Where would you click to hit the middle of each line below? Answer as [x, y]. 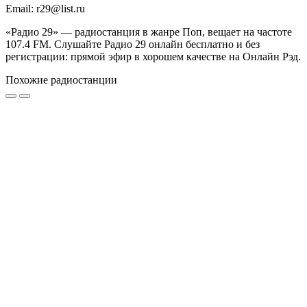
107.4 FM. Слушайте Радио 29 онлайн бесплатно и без [133, 45]
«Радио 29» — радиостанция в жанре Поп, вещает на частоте [149, 32]
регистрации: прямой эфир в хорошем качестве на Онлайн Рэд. [153, 57]
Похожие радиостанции [61, 80]
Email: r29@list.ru [45, 9]
